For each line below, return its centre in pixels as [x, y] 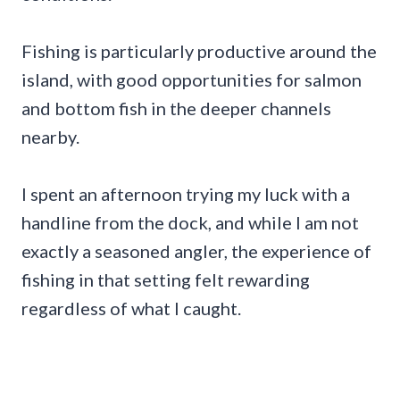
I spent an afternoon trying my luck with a [186, 193]
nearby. [50, 136]
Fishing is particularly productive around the [199, 50]
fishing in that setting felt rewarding [166, 279]
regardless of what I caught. [131, 308]
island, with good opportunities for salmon [192, 79]
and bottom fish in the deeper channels [176, 108]
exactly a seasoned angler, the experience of [196, 250]
